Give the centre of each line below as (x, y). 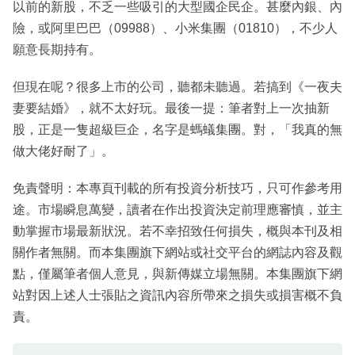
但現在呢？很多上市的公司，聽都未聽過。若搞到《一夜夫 (177, 86)
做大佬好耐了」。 (63, 151)
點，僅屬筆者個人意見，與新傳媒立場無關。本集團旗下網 (177, 273)
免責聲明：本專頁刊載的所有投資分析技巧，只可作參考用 (177, 188)
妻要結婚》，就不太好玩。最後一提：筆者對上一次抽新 (171, 108)
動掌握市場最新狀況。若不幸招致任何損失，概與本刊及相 (177, 231)
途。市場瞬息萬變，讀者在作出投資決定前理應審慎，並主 (177, 209)
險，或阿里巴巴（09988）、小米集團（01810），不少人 (175, 28)
